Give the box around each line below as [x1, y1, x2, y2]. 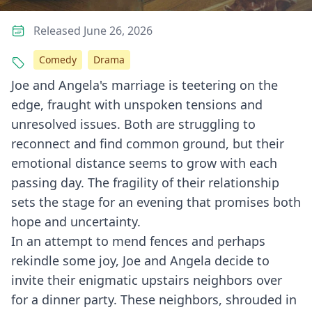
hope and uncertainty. [11, 213, 141, 230]
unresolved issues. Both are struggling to [11, 116, 256, 132]
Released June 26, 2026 [33, 23, 153, 38]
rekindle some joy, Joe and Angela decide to [11, 252, 270, 269]
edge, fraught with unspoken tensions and [11, 96, 263, 113]
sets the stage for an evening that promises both [11, 194, 301, 210]
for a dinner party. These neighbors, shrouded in [11, 291, 297, 308]
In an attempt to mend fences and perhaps [11, 233, 265, 249]
